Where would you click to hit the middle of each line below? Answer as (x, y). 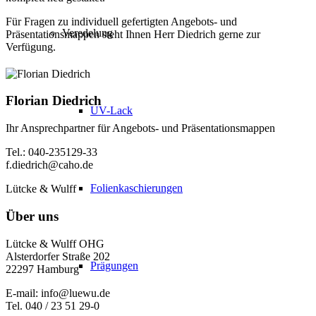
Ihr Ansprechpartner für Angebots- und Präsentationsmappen (140, 128)
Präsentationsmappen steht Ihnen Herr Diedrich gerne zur (133, 34)
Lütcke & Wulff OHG (55, 243)
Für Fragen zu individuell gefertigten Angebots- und (121, 21)
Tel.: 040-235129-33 (51, 152)
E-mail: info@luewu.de (58, 293)
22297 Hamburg (42, 269)
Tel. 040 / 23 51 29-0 (53, 305)
